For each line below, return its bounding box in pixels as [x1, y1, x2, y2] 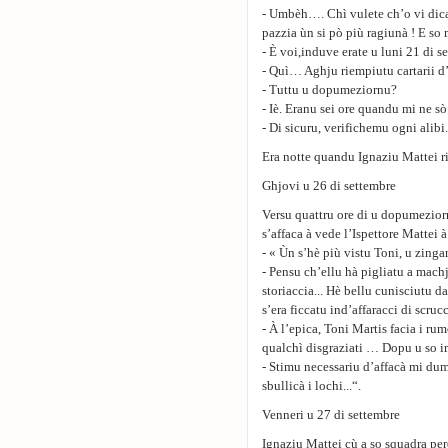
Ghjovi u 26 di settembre [262, 178, 396, 193]
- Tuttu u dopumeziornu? [262, 82, 397, 97]
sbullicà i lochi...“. [262, 378, 361, 393]
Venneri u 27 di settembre [262, 407, 400, 422]
